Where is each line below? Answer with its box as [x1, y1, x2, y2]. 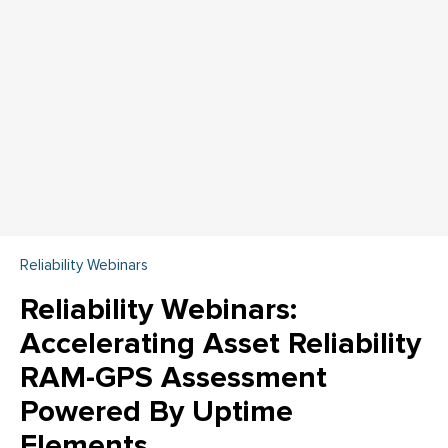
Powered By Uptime [20, 393, 293, 431]
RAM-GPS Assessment [20, 359, 327, 397]
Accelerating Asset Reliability [20, 325, 421, 363]
